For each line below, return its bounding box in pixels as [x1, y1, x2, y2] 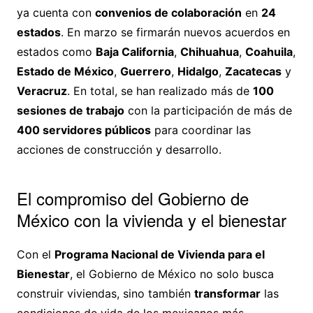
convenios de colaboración [94, 6, 242, 20]
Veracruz [16, 84, 67, 99]
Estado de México [16, 64, 114, 79]
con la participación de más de [124, 103, 292, 118]
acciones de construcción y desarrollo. [16, 143, 221, 157]
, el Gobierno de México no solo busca [69, 267, 274, 282]
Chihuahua [180, 45, 239, 59]
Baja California [95, 45, 174, 59]
